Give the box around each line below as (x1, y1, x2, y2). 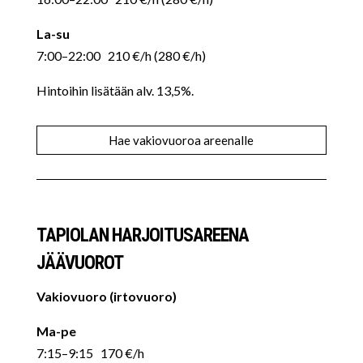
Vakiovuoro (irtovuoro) (36, 288, 177, 304)
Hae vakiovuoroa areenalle (109, 132, 254, 147)
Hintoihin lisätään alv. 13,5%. (36, 83, 194, 98)
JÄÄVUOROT (36, 252, 123, 274)
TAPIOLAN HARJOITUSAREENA (36, 224, 249, 246)
